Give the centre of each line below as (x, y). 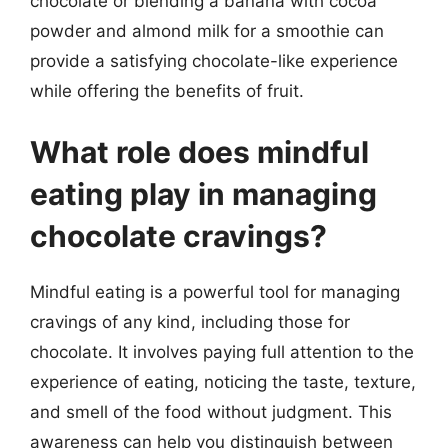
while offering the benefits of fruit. (167, 90)
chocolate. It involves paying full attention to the (222, 352)
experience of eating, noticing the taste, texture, (223, 382)
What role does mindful (199, 152)
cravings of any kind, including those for (190, 322)
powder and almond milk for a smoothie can (207, 30)
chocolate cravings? (178, 236)
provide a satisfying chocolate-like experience (214, 60)
